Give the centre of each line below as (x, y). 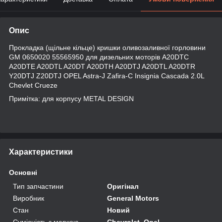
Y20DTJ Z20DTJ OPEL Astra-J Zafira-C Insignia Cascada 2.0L (107, 76)
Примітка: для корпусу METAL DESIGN (71, 98)
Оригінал (123, 186)
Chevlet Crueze (33, 85)
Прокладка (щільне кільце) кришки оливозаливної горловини (107, 47)
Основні (23, 172)
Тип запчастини (38, 186)
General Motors (133, 198)
